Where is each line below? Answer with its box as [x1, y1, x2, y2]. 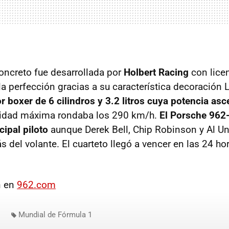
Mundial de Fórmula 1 [18, 210, 92, 219]
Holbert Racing [124, 66, 189, 78]
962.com [17, 179, 56, 191]
